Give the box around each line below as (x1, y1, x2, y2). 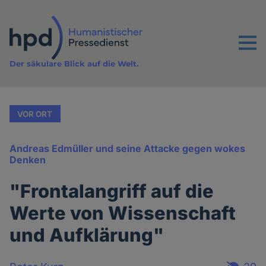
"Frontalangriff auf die (9, 180, 214, 202)
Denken (9, 154, 46, 166)
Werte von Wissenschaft (9, 202, 236, 224)
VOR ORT (17, 109, 53, 119)
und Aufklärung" (9, 224, 164, 246)
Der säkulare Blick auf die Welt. (9, 59, 139, 69)
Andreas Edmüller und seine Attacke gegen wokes (9, 142, 246, 155)
